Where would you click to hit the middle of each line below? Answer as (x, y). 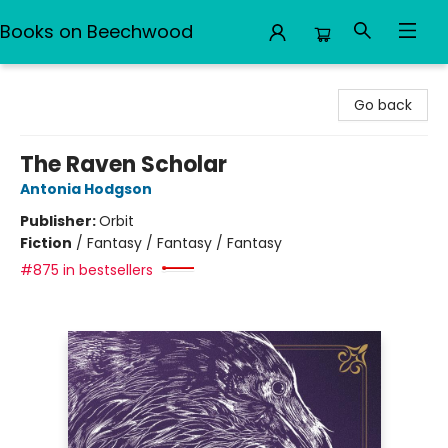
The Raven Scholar (123, 164)
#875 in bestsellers (86, 270)
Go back (383, 105)
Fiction (46, 243)
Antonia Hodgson (86, 189)
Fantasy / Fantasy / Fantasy (184, 243)
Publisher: (59, 221)
